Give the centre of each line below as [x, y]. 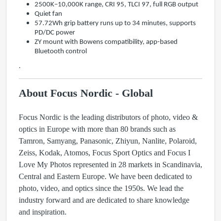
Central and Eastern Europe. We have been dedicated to [105, 176]
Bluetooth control [61, 51]
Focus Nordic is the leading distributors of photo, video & [108, 117]
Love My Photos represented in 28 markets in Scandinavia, [110, 164]
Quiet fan [48, 14]
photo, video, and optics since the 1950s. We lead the [101, 188]
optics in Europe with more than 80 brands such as [97, 129]
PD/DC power [55, 33]
